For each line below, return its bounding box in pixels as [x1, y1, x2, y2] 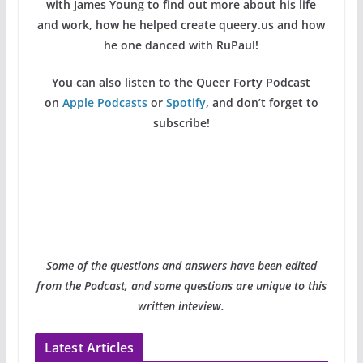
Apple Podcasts [62, 94, 147, 110]
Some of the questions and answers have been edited [45, 257, 317, 273]
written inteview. [138, 297, 225, 314]
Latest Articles [44, 338, 135, 357]
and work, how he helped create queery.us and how [37, 16, 326, 32]
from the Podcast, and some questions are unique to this [36, 277, 327, 293]
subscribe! [152, 114, 210, 130]
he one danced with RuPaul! [104, 36, 259, 53]
